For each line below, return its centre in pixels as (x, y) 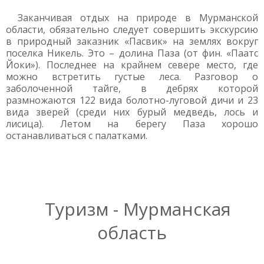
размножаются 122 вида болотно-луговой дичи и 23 (132, 100)
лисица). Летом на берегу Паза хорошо (132, 124)
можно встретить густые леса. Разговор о (132, 77)
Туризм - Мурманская (138, 209)
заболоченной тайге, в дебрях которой (132, 88)
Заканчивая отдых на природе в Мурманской (138, 18)
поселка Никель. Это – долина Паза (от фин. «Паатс (132, 53)
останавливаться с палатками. (77, 136)
